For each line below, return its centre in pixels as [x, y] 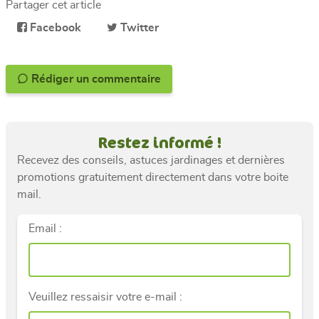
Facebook [54, 27]
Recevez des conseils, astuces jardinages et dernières [151, 160]
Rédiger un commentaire [126, 79]
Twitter [138, 27]
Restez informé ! [159, 142]
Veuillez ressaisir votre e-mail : [105, 297]
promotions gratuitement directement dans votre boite [153, 177]
